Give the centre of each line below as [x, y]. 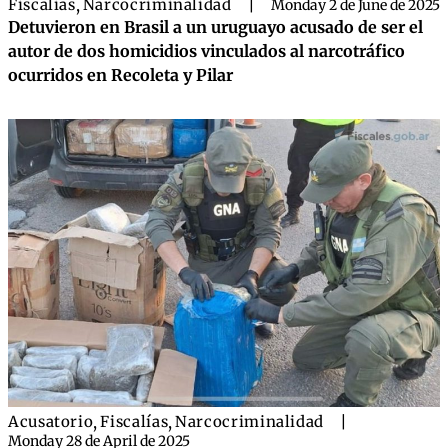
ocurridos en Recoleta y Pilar [120, 75]
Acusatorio [51, 421]
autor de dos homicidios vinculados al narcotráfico [206, 51]
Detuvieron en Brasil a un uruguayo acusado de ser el [215, 27]
